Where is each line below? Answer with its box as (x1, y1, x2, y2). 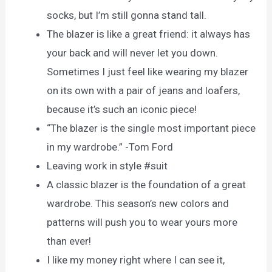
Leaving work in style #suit (47, 159, 168, 172)
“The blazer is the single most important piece (47, 121, 256, 134)
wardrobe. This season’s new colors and (47, 197, 229, 209)
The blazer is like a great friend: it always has (47, 27, 251, 40)
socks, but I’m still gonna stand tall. (47, 8, 207, 21)
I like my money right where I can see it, (47, 253, 225, 266)
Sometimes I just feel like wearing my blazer (47, 65, 249, 78)
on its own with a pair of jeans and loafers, (47, 84, 240, 97)
